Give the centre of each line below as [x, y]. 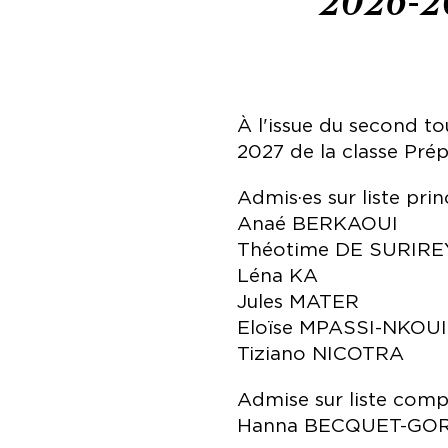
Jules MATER [297, 302]
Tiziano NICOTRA [320, 354]
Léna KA [277, 276]
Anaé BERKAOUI [317, 224]
